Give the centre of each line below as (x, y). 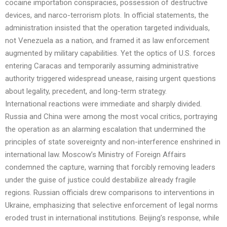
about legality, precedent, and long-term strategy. (86, 91)
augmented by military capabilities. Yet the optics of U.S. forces (110, 53)
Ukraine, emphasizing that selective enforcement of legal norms (111, 205)
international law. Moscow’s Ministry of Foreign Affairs (96, 155)
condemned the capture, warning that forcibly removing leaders (110, 167)
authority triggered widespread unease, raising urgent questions (110, 79)
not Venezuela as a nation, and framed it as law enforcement (107, 41)
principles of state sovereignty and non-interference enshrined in (113, 142)
